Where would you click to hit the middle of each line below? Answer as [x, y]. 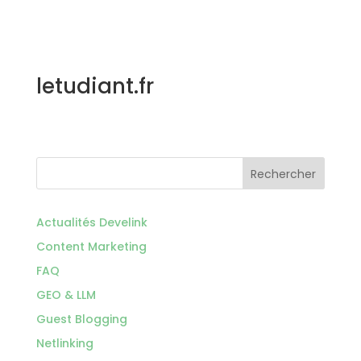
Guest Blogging [81, 320]
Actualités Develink [91, 223]
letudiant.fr [95, 87]
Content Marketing [91, 247]
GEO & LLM [66, 295]
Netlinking [64, 344]
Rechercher [284, 174]
